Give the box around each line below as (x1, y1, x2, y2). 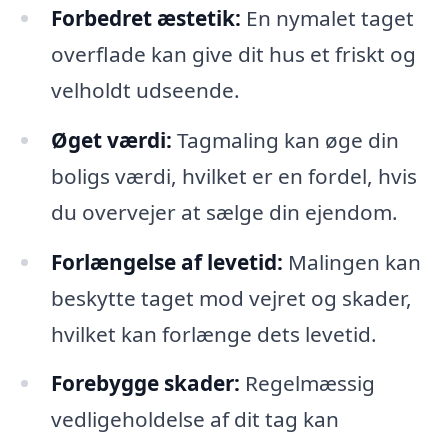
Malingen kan (282, 247, 421, 276)
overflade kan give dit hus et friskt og (50, 39, 416, 68)
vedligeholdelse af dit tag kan (50, 405, 339, 434)
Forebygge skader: (50, 369, 240, 398)
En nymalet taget (240, 3, 414, 32)
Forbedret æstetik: (50, 3, 241, 32)
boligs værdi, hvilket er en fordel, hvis (50, 161, 417, 190)
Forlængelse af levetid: (50, 247, 283, 276)
